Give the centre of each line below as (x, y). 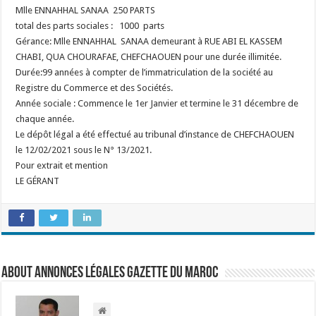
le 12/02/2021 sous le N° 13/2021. (84, 150)
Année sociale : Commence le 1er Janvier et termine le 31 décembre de (157, 103)
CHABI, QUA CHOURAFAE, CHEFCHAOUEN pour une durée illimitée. (149, 57)
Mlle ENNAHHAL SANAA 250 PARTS (86, 10)
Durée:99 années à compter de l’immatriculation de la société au (145, 72)
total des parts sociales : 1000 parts (90, 26)
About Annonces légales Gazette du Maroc (110, 273)
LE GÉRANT (38, 181)
